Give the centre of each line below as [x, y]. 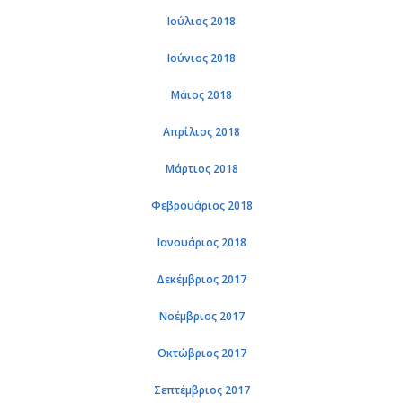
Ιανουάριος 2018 [201, 242]
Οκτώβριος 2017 [201, 353]
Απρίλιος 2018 [201, 132]
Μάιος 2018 [201, 95]
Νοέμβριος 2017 [201, 316]
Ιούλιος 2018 [201, 21]
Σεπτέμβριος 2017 [201, 390]
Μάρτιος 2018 [201, 169]
